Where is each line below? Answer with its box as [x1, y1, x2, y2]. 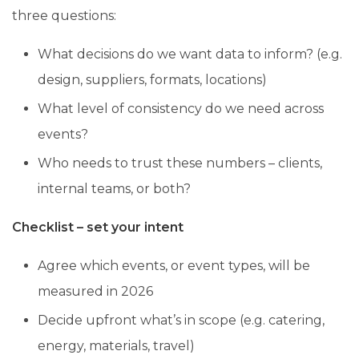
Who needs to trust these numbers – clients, [38, 155, 322, 171]
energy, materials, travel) [38, 337, 195, 353]
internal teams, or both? [38, 180, 191, 196]
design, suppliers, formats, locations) [38, 71, 267, 87]
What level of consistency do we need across [38, 100, 324, 116]
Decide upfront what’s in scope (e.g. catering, [38, 312, 325, 328]
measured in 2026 [38, 283, 153, 299]
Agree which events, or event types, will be [38, 257, 310, 273]
